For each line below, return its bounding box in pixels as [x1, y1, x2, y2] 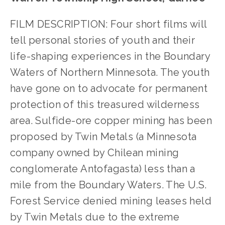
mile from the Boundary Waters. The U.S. [10, 179, 207, 191]
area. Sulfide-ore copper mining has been [10, 115, 212, 127]
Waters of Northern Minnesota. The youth [10, 66, 210, 78]
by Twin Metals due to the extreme [10, 211, 180, 223]
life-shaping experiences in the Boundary [10, 50, 210, 62]
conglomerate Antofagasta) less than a [10, 163, 195, 175]
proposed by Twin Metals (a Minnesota [10, 131, 197, 143]
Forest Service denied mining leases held [10, 195, 211, 207]
